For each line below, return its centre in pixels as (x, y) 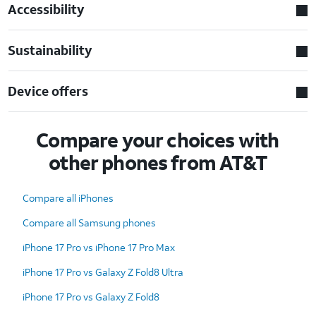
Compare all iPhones (68, 197)
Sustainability (50, 50)
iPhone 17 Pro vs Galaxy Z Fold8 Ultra (103, 272)
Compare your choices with (158, 140)
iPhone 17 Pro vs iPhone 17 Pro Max (99, 247)
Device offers (48, 91)
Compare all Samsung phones (89, 222)
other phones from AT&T (158, 162)
